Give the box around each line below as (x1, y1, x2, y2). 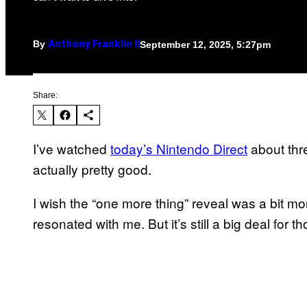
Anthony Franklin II (48, 40, 140, 50)
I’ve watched (33, 139, 110, 158)
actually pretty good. (33, 160, 151, 179)
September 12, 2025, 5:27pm (140, 38, 271, 50)
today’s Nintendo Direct (110, 139, 247, 158)
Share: (33, 90, 58, 101)
